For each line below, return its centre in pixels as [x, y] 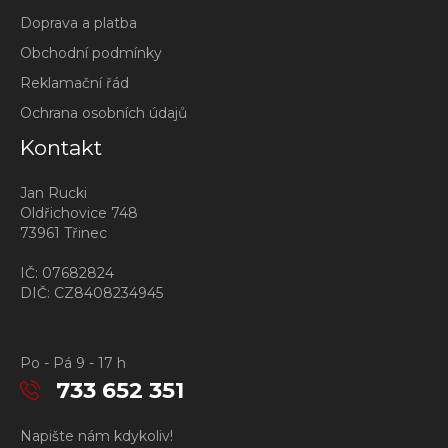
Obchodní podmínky [91, 53]
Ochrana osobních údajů [103, 113]
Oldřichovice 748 [79, 213]
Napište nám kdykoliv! [96, 436]
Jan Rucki [53, 193]
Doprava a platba [78, 23]
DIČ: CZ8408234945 [91, 293]
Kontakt [61, 147]
